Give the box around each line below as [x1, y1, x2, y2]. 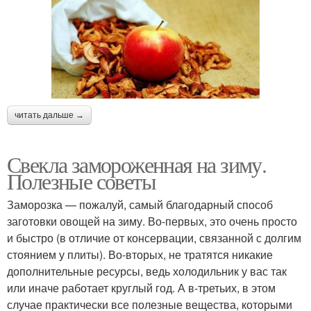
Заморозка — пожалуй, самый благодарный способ [7, 196, 273, 213]
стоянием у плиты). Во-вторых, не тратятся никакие [7, 246, 273, 263]
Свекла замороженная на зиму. [7, 149, 267, 180]
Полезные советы [7, 166, 155, 196]
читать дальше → [15, 110, 84, 121]
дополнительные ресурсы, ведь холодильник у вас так [7, 263, 287, 280]
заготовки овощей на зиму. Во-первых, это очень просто [7, 213, 297, 230]
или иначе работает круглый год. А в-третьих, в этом [7, 280, 276, 296]
